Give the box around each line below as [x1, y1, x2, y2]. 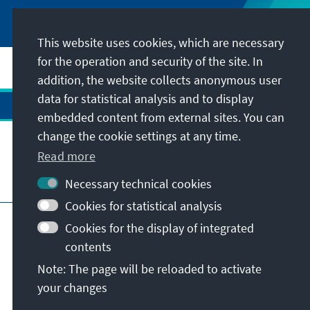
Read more [37, 148, 95, 165]
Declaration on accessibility [79, 226, 231, 243]
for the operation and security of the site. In [37, 53, 263, 69]
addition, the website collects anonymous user [37, 71, 282, 88]
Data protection [93, 209, 181, 226]
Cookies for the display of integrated [65, 220, 254, 236]
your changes [37, 280, 107, 295]
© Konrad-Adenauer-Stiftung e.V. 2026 [53, 285, 257, 302]
